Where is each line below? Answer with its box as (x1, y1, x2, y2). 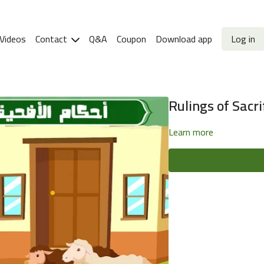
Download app (155, 30, 212, 48)
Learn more (169, 123, 213, 141)
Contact (35, 30, 70, 48)
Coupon (116, 30, 146, 48)
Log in (230, 30, 255, 48)
